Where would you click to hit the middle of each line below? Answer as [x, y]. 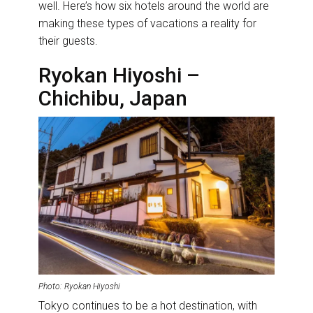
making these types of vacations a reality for [147, 24]
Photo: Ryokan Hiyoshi [79, 286]
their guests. [70, 41]
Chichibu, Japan [115, 99]
